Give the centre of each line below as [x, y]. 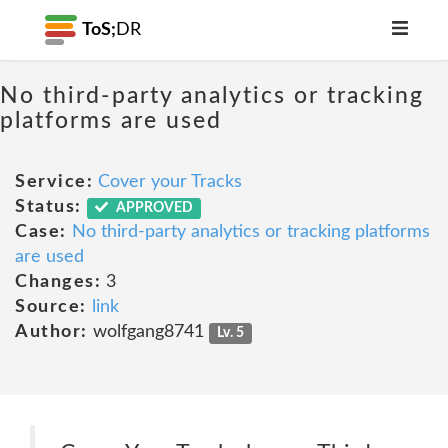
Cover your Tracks [170, 182]
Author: [51, 332]
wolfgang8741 [148, 332]
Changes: [58, 282]
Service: [54, 182]
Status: [48, 207]
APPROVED [153, 208]
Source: [51, 307]
